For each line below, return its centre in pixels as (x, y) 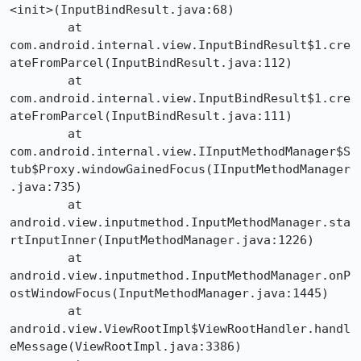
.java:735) (46, 187)
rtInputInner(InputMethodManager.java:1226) (162, 240)
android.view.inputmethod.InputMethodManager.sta (180, 222)
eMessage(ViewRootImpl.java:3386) (126, 346)
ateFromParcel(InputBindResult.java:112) (151, 63)
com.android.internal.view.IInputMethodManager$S (180, 151)
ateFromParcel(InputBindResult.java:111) (151, 116)
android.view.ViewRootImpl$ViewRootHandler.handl (180, 329)
